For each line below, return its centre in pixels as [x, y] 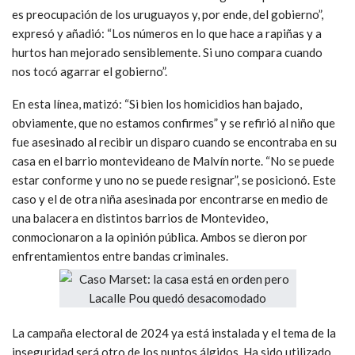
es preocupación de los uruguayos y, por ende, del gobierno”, [168, 15]
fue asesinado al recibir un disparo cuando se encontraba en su [174, 142]
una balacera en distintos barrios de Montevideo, [140, 218]
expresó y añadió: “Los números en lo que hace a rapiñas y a [167, 34]
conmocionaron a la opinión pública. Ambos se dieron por [160, 237]
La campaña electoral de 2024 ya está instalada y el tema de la [174, 333]
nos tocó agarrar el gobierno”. [90, 72]
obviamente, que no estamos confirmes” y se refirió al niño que [174, 123]
